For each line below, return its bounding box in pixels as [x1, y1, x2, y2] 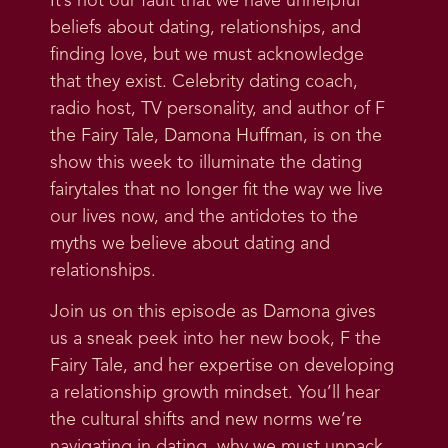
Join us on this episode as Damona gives [50, 302, 376, 321]
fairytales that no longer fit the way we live [50, 180, 383, 199]
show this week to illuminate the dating [50, 153, 362, 172]
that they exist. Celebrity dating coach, [50, 72, 358, 91]
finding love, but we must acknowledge [50, 45, 364, 64]
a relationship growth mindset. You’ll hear [50, 383, 380, 402]
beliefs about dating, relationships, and [50, 18, 361, 37]
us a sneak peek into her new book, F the [50, 329, 381, 348]
